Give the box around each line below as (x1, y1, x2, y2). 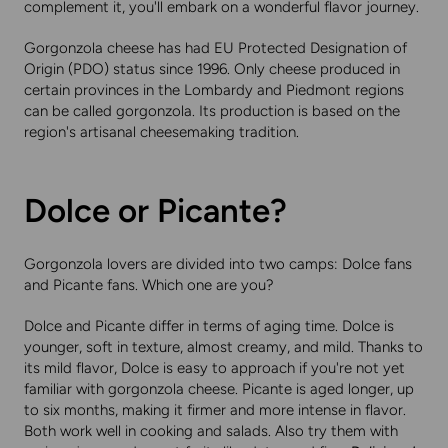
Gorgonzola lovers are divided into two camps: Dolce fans (24, 255, 412, 274)
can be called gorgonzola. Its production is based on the (24, 102, 400, 121)
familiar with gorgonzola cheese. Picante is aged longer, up (24, 380, 414, 399)
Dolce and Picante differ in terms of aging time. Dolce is (24, 317, 394, 336)
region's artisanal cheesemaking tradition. (24, 123, 299, 142)
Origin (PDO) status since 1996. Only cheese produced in (24, 60, 400, 79)
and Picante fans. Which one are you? (24, 276, 274, 295)
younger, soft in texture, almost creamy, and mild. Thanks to (24, 338, 423, 357)
